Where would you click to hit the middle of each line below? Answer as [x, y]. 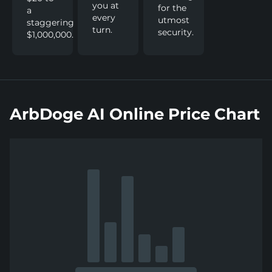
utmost [174, 20]
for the [172, 8]
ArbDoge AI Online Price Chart [135, 114]
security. [176, 32]
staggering [50, 22]
